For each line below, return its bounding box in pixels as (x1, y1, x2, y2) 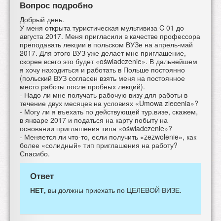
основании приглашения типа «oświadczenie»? (20, 123, 172, 133)
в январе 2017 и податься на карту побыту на (20, 114, 168, 125)
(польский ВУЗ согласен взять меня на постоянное (20, 73, 185, 83)
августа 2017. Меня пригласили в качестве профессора (20, 31, 200, 41)
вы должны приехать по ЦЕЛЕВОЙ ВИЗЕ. (48, 184, 182, 195)
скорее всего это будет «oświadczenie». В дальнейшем (20, 56, 197, 66)
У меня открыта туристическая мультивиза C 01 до (20, 22, 184, 33)
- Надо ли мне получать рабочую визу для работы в (20, 89, 187, 100)
